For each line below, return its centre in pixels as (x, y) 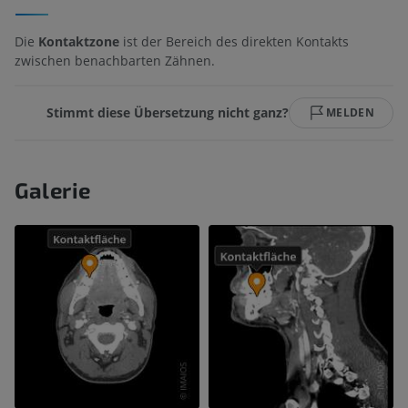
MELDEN (350, 112)
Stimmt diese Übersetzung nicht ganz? (168, 113)
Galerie (53, 189)
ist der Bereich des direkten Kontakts (234, 41)
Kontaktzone (79, 41)
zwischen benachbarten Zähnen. (115, 60)
